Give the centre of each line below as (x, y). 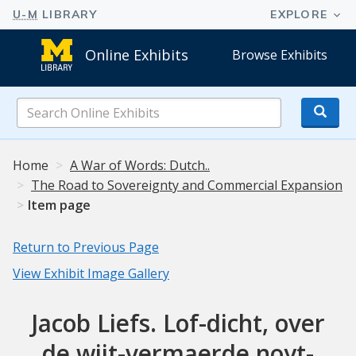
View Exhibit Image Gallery (91, 274)
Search (197, 106)
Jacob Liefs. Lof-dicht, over (178, 323)
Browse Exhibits (280, 54)
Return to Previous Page (86, 248)
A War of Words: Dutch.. (140, 166)
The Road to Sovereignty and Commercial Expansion (187, 186)
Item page (59, 205)
